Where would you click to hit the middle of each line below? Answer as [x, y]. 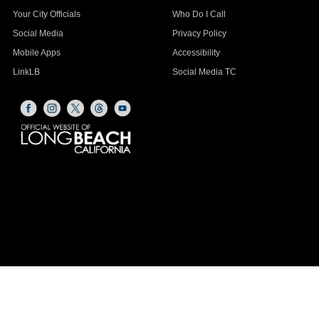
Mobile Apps [37, 53]
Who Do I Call [199, 14]
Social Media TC [204, 72]
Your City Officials [47, 14]
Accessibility [196, 53]
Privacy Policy [199, 33]
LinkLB [26, 72]
